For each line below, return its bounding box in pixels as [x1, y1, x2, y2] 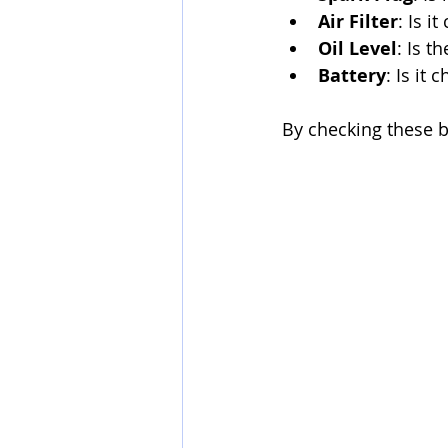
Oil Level [318, 36, 397, 61]
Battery [318, 63, 386, 88]
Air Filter [318, 9, 398, 34]
